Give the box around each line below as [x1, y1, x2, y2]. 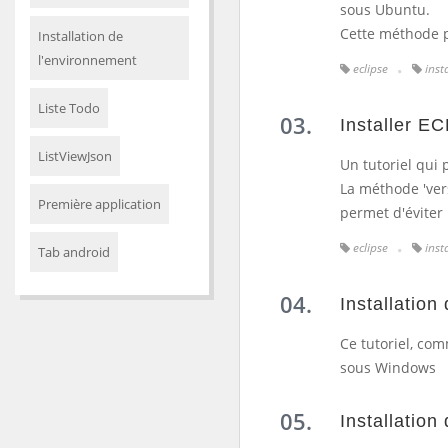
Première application [38, 195, 161, 213]
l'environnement [38, 51, 137, 69]
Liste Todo [38, 99, 100, 117]
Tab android [38, 243, 110, 261]
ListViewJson [38, 147, 112, 165]
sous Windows [340, 358, 436, 377]
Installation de [38, 27, 123, 45]
